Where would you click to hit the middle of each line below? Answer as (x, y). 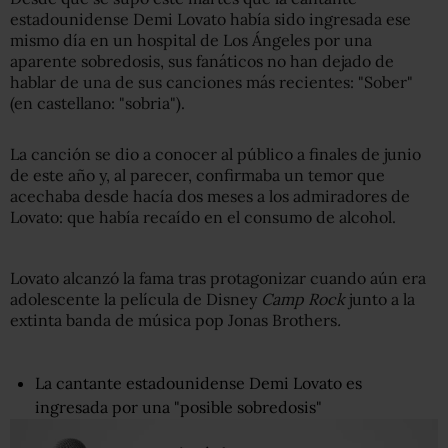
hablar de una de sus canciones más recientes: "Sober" (211, 81)
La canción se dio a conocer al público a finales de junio (215, 153)
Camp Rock (305, 298)
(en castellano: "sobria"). (97, 102)
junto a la (382, 298)
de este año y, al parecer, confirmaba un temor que (197, 174)
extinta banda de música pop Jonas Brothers (173, 319)
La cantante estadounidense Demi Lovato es (198, 382)
